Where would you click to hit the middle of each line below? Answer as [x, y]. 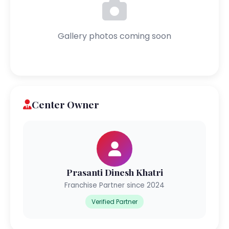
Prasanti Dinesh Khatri [114, 172]
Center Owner [65, 104]
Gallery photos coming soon [114, 36]
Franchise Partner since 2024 [114, 185]
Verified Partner [114, 202]
